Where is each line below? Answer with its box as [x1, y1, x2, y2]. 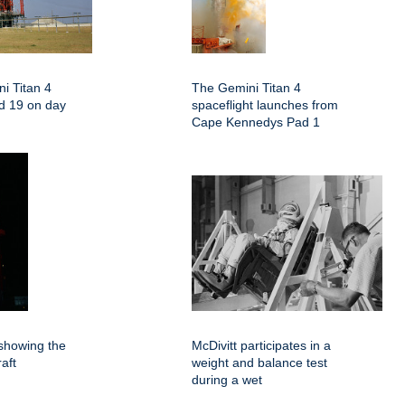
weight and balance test [192, 354, 327, 370]
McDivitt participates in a [192, 337, 331, 353]
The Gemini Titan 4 [192, 80, 301, 95]
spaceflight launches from [192, 97, 338, 112]
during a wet [192, 372, 262, 387]
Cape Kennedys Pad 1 [192, 114, 320, 129]
